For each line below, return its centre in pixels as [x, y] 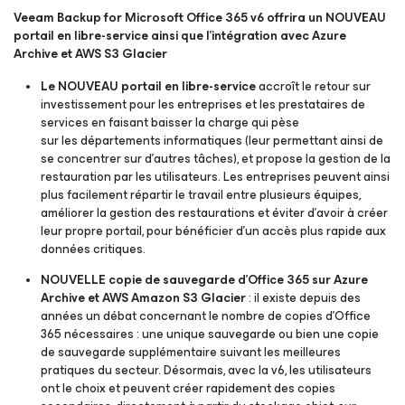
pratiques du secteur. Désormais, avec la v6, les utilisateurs [206, 370]
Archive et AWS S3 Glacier [90, 54]
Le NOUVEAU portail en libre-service [148, 86]
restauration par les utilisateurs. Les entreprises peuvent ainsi [215, 177]
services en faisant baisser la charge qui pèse [170, 122]
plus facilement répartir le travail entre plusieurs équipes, [201, 195]
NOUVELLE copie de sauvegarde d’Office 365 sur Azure [204, 280]
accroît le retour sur [313, 86]
